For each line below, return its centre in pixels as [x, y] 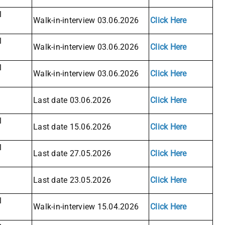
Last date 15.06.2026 [72, 127]
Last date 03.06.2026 [72, 100]
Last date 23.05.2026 [72, 180]
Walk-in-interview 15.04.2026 [86, 207]
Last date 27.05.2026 [72, 154]
